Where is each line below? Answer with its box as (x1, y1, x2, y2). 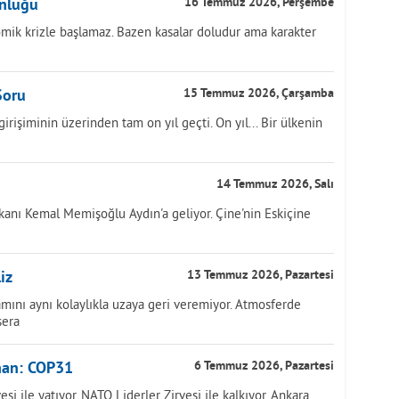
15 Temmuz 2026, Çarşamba (183, 86, 334, 102)
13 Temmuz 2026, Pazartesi (187, 268, 334, 283)
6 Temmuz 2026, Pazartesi (194, 359, 334, 374)
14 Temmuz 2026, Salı (216, 177, 334, 192)
